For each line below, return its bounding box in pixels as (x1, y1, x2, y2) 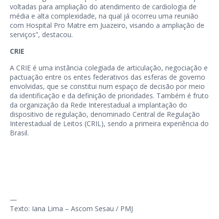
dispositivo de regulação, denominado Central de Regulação (10, 109, 200, 119)
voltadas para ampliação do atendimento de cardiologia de (10, 1, 197, 11)
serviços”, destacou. (10, 29, 73, 39)
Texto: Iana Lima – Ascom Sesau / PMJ (10, 203, 133, 213)
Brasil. (10, 128, 29, 137)
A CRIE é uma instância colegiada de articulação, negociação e (10, 63, 208, 72)
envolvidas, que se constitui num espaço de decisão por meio (10, 81, 205, 91)
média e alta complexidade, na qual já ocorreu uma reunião (10, 11, 198, 21)
